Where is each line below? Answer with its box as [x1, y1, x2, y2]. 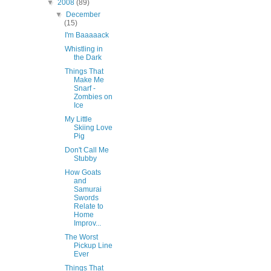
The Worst [64, 233, 98, 242]
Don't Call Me [64, 146, 109, 155]
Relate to [73, 202, 103, 211]
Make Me [73, 76, 104, 85]
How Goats [64, 168, 101, 177]
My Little [64, 115, 92, 124]
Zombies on [73, 93, 113, 102]
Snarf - [73, 84, 96, 93]
